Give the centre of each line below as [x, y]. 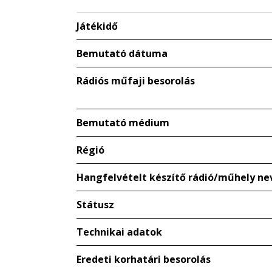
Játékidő [97, 26]
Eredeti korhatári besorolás [144, 260]
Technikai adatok [119, 232]
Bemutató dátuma [122, 54]
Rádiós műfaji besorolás [136, 81]
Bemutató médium [123, 123]
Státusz [95, 205]
